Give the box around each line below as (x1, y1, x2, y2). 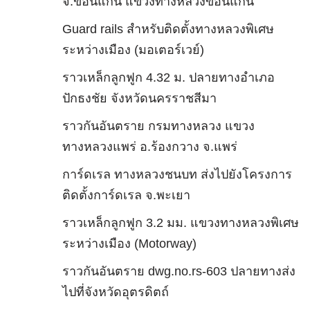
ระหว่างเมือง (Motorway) (62, 237, 197, 250)
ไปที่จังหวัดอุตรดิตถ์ (62, 285, 169, 299)
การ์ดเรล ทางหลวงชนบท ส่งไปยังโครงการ (62, 167, 292, 181)
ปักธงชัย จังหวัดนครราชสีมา (62, 91, 217, 105)
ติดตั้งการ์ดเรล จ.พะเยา (62, 188, 190, 202)
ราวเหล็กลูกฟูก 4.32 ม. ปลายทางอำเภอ (62, 71, 275, 84)
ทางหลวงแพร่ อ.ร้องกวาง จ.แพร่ (62, 140, 237, 154)
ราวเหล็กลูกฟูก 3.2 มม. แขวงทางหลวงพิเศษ (62, 216, 299, 230)
